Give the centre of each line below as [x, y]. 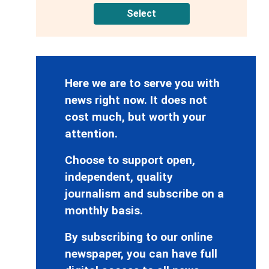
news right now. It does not [136, 100]
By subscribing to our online [139, 237]
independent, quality [119, 177]
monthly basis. [104, 211]
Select [141, 14]
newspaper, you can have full [141, 254]
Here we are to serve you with [142, 83]
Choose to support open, [130, 160]
